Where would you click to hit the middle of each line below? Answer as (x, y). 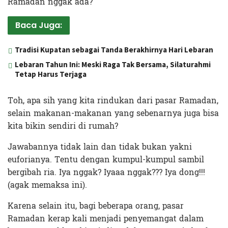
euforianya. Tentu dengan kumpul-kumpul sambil (106, 159)
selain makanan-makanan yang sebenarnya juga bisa (113, 113)
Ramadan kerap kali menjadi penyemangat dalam (106, 218)
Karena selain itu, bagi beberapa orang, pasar (96, 206)
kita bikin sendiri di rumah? (63, 126)
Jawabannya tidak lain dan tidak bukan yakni (100, 147)
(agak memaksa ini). (47, 185)
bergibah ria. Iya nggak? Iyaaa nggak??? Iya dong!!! (106, 172)
